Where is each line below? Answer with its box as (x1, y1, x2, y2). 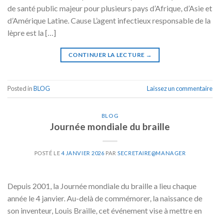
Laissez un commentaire (147, 84, 213, 92)
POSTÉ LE (34, 150, 61, 157)
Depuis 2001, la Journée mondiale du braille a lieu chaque (7, 181, 196, 191)
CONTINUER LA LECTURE (68, 51, 146, 58)
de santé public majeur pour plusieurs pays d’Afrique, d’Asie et (7, 3, 212, 13)
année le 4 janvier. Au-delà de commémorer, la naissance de (7, 193, 202, 203)
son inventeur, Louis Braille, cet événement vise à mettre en (7, 206, 202, 216)
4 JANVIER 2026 (61, 150, 105, 157)
